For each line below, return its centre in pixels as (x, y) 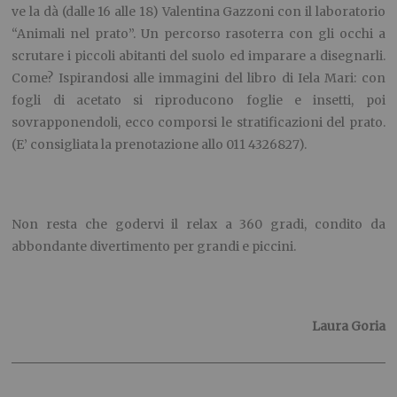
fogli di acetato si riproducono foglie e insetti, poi (198, 100)
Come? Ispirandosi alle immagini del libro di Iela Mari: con (198, 78)
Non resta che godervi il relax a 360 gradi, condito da (198, 224)
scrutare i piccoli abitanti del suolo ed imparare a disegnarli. (198, 55)
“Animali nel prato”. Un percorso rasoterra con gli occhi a (198, 33)
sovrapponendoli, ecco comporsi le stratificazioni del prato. (198, 122)
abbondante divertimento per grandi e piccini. (154, 246)
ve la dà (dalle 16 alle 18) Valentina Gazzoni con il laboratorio (198, 11)
